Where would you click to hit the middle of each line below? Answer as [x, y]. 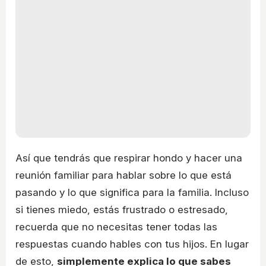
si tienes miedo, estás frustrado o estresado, [122, 210]
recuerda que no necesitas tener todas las [116, 227]
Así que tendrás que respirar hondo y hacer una [129, 158]
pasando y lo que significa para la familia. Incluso [132, 193]
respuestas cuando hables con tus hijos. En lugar [132, 244]
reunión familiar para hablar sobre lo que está [123, 175]
